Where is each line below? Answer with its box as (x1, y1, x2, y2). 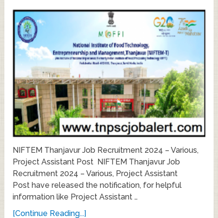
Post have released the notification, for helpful (13, 180, 182, 190)
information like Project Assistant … (13, 192, 138, 201)
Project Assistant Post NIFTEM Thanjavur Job (13, 157, 181, 166)
